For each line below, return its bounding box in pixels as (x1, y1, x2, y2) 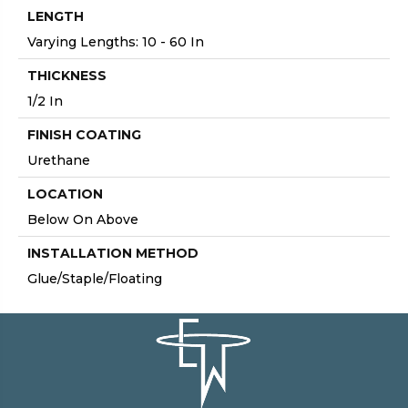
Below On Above (27, 211, 138, 229)
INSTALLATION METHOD (27, 245, 199, 262)
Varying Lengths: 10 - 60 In (27, 34, 204, 51)
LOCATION (27, 186, 103, 203)
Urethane (27, 152, 90, 169)
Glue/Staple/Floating (27, 270, 162, 288)
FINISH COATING (27, 127, 141, 144)
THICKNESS (27, 67, 107, 85)
